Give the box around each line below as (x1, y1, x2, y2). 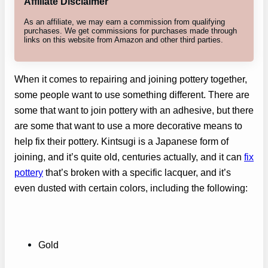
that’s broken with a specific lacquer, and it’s (43, 166, 231, 178)
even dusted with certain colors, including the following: (14, 182, 248, 193)
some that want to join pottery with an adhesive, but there (14, 104, 254, 115)
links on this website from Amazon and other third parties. (24, 35, 223, 44)
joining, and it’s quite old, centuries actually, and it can (14, 151, 244, 162)
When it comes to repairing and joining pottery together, (14, 73, 247, 84)
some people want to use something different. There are (14, 89, 249, 100)
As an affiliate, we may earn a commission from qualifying (24, 17, 225, 26)
